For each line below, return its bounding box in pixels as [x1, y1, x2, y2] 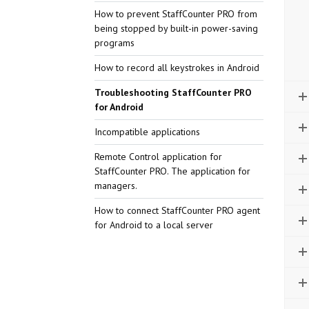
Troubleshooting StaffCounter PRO [94, 86, 252, 99]
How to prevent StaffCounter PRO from [94, 8, 257, 20]
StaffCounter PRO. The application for [94, 165, 250, 177]
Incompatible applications [94, 126, 200, 138]
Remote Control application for [94, 150, 222, 163]
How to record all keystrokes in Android [94, 61, 259, 74]
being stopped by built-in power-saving [94, 22, 258, 34]
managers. [94, 179, 137, 192]
